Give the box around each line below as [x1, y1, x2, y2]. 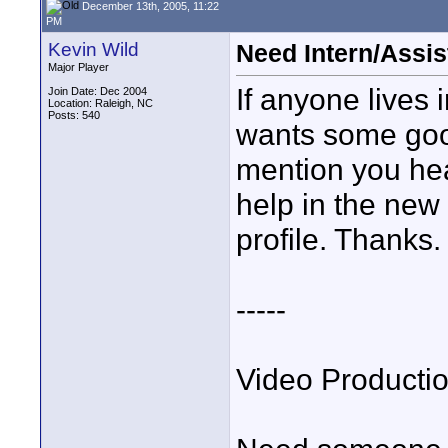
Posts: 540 [48, 109, 100, 121]
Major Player [48, 61, 109, 73]
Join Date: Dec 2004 [48, 85, 147, 97]
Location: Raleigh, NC [48, 97, 153, 109]
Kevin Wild [48, 39, 139, 60]
